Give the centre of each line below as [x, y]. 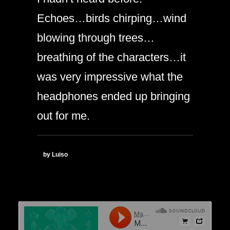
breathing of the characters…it [111, 57]
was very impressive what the [110, 76]
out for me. [63, 116]
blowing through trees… [96, 37]
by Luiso [55, 155]
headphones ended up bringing [113, 96]
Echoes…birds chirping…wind [112, 18]
